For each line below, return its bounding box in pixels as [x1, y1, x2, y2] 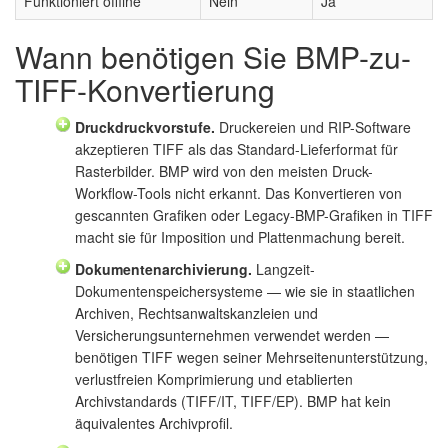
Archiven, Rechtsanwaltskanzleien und [75, 302, 318, 323]
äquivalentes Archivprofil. [75, 412, 233, 433]
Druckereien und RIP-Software [215, 116, 411, 137]
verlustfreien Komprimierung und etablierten [75, 368, 353, 389]
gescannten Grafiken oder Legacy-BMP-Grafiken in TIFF [75, 204, 433, 225]
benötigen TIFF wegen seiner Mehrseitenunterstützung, [75, 346, 428, 367]
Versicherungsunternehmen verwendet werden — [75, 324, 389, 345]
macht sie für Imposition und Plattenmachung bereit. [75, 226, 405, 247]
